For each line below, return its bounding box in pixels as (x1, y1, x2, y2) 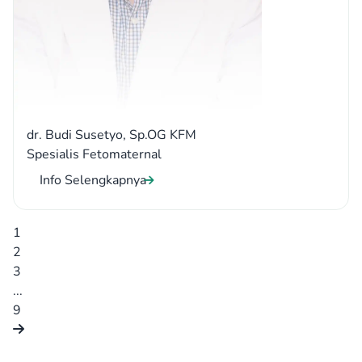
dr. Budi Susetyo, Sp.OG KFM (27, 125, 196, 144)
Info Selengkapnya (40, 170, 146, 189)
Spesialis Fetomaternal (27, 145, 162, 163)
